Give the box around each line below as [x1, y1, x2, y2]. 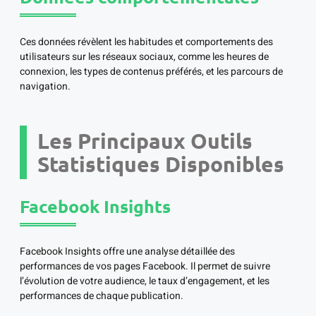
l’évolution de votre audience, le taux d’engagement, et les [20, 274, 269, 289]
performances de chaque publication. [20, 288, 183, 304]
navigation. [20, 79, 71, 95]
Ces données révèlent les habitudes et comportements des [20, 35, 273, 50]
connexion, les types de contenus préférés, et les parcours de [20, 64, 283, 80]
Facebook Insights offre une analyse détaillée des [20, 244, 235, 260]
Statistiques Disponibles [37, 151, 284, 178]
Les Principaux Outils [37, 128, 253, 154]
